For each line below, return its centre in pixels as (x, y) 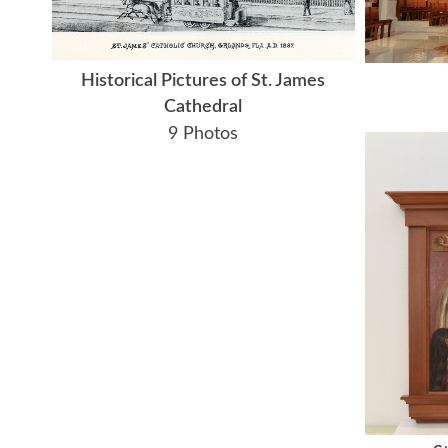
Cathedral (203, 107)
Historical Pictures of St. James (203, 81)
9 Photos (203, 134)
